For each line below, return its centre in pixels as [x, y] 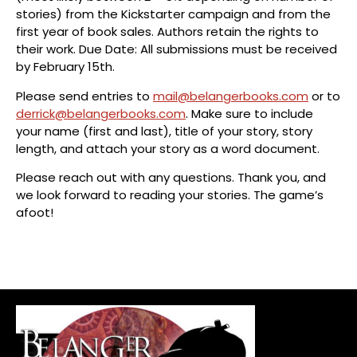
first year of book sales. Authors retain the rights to [167, 32]
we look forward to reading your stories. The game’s [170, 195]
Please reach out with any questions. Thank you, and [171, 178]
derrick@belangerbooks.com [101, 113]
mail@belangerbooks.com [231, 96]
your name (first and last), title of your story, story [164, 131]
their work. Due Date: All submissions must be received [177, 49]
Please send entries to [84, 96]
